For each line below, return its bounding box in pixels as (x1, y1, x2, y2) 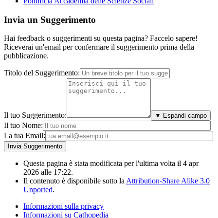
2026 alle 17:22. (23, 168, 73, 177)
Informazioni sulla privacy (23, 202, 104, 211)
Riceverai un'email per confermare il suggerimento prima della (4, 43, 194, 52)
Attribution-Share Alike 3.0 (126, 177, 210, 185)
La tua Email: (4, 131, 45, 140)
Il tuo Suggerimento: (4, 111, 67, 120)
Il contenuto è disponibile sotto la (23, 177, 126, 185)
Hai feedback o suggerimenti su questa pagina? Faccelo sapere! (4, 34, 198, 43)
